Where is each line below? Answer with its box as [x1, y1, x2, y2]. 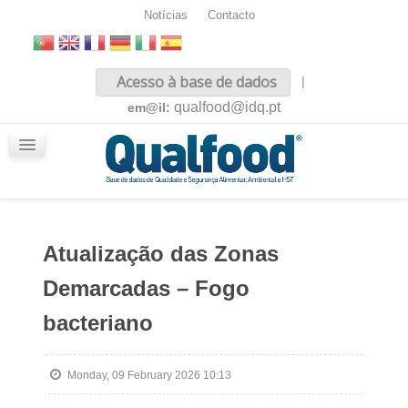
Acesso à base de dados [113, 72, 277, 92]
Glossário [38, 173, 94, 188]
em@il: [127, 100, 174, 115]
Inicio [38, 71, 69, 86]
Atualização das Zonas [42, 241, 279, 266]
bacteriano [42, 311, 153, 335]
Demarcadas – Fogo [42, 276, 250, 301]
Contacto [207, 9, 255, 22]
